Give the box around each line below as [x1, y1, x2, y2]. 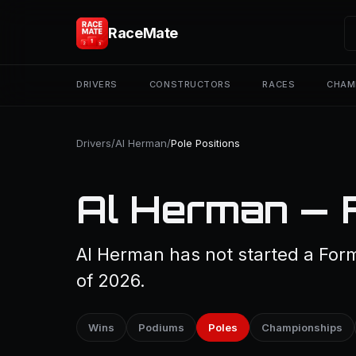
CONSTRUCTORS [149, 79, 231, 90]
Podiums [138, 321, 184, 334]
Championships [261, 321, 342, 334]
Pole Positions [171, 137, 240, 149]
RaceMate [108, 25, 179, 41]
